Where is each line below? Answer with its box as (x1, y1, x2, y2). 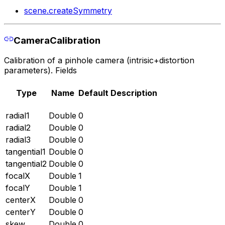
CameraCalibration (13, 34, 100, 46)
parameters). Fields (4, 65, 77, 76)
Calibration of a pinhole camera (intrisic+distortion (4, 55, 194, 66)
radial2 (6, 123, 31, 133)
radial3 (6, 135, 31, 145)
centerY (6, 207, 36, 217)
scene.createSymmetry (24, 6, 112, 16)
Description (110, 87, 157, 98)
